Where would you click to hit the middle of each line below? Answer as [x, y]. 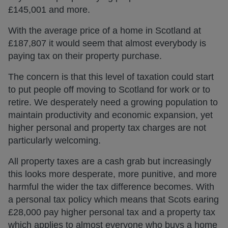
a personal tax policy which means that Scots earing [113, 200]
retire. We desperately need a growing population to [113, 103]
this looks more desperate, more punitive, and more [112, 174]
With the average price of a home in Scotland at [105, 31]
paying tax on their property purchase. [85, 56]
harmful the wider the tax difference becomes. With [111, 187]
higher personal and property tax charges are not [107, 128]
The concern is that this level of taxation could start [111, 77]
